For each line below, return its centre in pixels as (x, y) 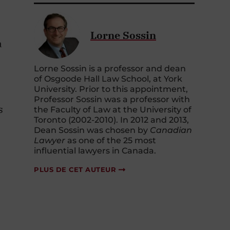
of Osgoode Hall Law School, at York (108, 79)
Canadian (171, 130)
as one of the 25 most (111, 141)
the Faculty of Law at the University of (113, 110)
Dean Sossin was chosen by (92, 130)
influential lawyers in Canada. (95, 151)
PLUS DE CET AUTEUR (75, 170)
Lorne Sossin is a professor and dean (110, 69)
